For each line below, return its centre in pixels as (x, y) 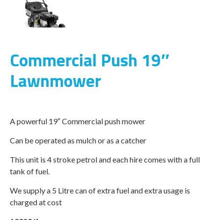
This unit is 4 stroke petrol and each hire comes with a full (105, 159)
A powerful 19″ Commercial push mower (78, 121)
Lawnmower (55, 81)
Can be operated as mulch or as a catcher (78, 140)
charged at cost (36, 202)
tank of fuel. (30, 171)
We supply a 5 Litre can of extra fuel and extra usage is (100, 190)
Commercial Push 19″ (90, 60)
